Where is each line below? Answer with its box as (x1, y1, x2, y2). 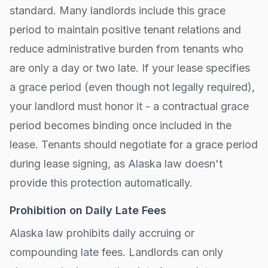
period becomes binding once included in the (10, 119, 232, 132)
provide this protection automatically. (10, 176, 193, 189)
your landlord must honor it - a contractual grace (10, 100, 249, 112)
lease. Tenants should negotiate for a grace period (10, 138, 258, 151)
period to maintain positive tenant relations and (10, 23, 241, 36)
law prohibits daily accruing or (43, 227, 194, 239)
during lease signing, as (10, 157, 128, 170)
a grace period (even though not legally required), (10, 81, 255, 93)
